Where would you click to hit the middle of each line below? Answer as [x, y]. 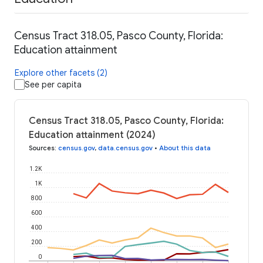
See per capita [53, 85]
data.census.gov [125, 148]
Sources [42, 148]
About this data [185, 148]
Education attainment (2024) [92, 135]
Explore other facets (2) [61, 73]
